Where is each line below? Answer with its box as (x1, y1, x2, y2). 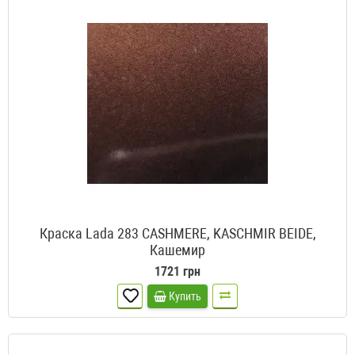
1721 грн (155, 264, 200, 280)
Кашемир (150, 242, 205, 259)
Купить (169, 290, 201, 303)
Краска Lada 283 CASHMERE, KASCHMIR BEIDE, (39, 225, 316, 242)
